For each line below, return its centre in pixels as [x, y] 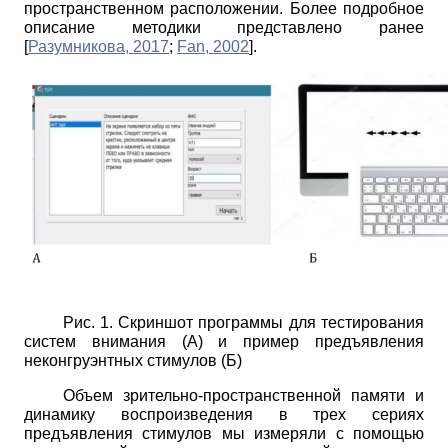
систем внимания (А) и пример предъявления [224, 341]
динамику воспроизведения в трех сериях [224, 414]
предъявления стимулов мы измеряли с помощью [224, 433]
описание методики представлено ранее [224, 28]
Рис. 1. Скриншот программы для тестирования [243, 322]
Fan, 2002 [213, 47]
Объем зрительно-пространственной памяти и [243, 395]
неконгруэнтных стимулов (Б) [133, 360]
